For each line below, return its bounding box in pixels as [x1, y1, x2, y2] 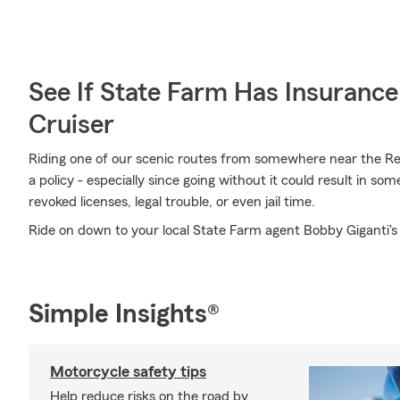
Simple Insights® [29, 301, 220, 328]
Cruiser [29, 112, 114, 138]
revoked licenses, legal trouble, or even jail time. [29, 195, 315, 209]
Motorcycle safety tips [50, 363, 206, 379]
